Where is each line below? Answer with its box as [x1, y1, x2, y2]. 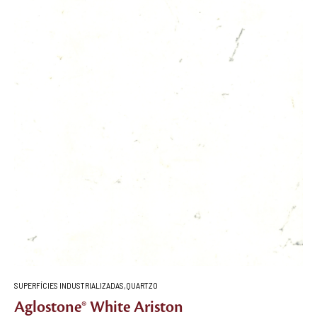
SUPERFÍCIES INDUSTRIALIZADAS [14, 280, 124, 290]
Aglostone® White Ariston [14, 299, 183, 316]
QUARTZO [126, 280, 158, 290]
